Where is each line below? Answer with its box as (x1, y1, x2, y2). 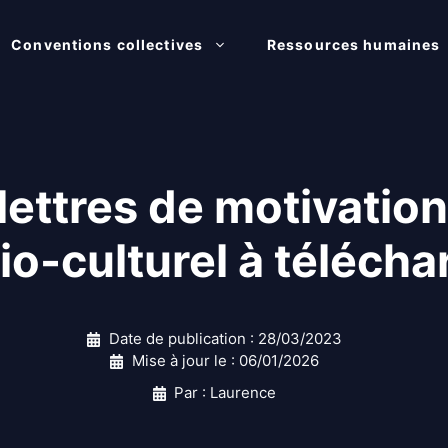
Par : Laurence (174, 383, 277, 402)
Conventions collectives (11, 36, 204, 53)
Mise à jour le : (131, 351, 239, 370)
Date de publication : (108, 329, 258, 348)
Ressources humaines (267, 36, 441, 53)
